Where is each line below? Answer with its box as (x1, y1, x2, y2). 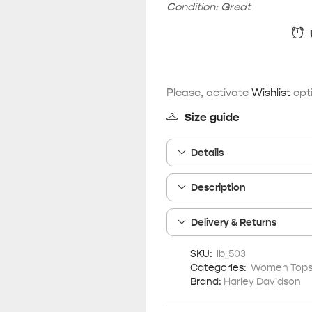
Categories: (190, 260, 247, 274)
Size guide (185, 109, 240, 125)
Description (191, 180, 247, 194)
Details (191, 146, 224, 159)
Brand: (190, 274, 221, 288)
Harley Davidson (224, 274, 301, 288)
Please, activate (166, 85, 251, 99)
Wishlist (251, 85, 290, 99)
